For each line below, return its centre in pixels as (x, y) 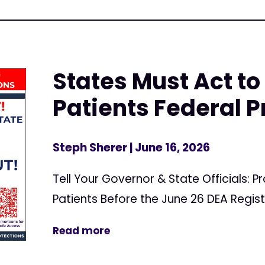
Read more (82, 231)
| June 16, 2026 (169, 148)
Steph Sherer (90, 148)
